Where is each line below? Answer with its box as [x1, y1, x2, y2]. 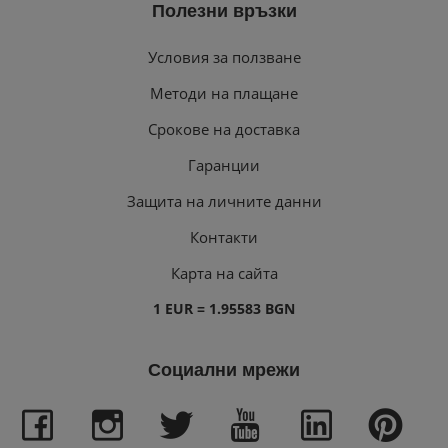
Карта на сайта [170, 262, 278, 283]
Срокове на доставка [148, 118, 300, 139]
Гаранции [188, 154, 260, 175]
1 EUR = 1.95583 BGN [153, 298, 295, 318]
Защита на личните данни [126, 190, 322, 211]
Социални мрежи [148, 359, 300, 380]
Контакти [190, 226, 258, 247]
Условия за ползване [147, 46, 301, 67]
